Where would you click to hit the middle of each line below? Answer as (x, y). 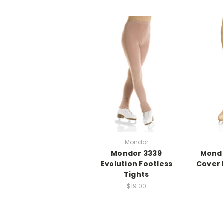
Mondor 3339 (136, 154)
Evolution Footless (136, 164)
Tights (136, 174)
